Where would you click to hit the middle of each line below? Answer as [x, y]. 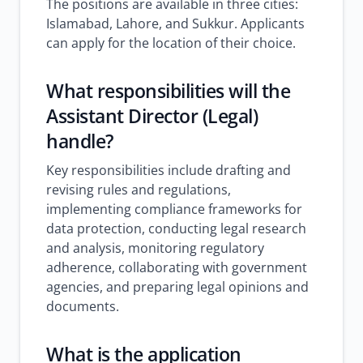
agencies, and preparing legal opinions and [177, 287]
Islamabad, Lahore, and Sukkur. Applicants [175, 23]
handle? [80, 141]
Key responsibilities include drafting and [169, 170]
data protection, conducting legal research [176, 228]
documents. [83, 306]
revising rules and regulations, [139, 190]
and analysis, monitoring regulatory [155, 248]
